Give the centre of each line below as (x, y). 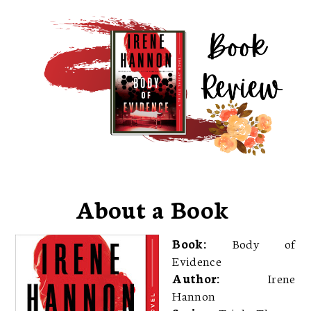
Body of (264, 243)
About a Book (155, 208)
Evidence (197, 260)
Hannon (194, 295)
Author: (220, 277)
